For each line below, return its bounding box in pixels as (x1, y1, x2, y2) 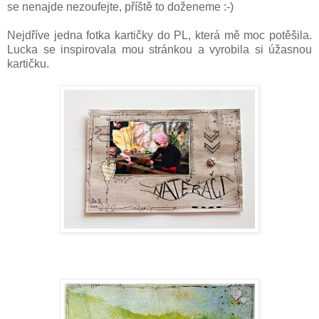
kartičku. (7, 58, 52, 70)
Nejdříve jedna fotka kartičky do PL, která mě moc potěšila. (7, 29, 312, 42)
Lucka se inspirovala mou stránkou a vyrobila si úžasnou (7, 43, 312, 56)
